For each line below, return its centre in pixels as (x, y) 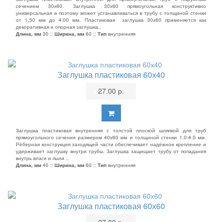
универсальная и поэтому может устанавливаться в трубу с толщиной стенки (111, 13)
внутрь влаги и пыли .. (42, 158)
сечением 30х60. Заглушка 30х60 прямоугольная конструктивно (111, 6)
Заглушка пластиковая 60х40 (111, 75)
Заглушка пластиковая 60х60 (111, 206)
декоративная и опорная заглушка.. (58, 27)
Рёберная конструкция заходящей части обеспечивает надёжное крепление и (111, 144)
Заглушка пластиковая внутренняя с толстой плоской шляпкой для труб (111, 130)
